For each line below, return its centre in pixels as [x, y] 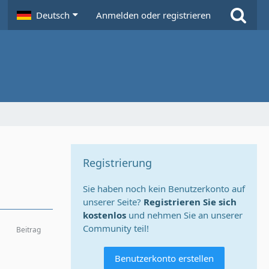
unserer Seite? [113, 202]
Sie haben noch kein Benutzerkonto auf [164, 189]
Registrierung [117, 163]
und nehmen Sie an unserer [184, 215]
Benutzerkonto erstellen [164, 258]
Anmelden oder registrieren [153, 15]
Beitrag [29, 230]
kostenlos [104, 215]
